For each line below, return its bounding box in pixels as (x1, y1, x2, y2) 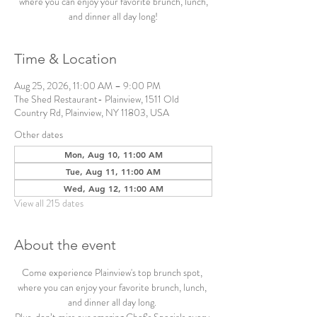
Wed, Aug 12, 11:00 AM (63, 183, 163, 194)
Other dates (14, 127, 63, 142)
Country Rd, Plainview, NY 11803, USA (14, 105, 169, 120)
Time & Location (14, 50, 117, 67)
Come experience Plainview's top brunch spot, (22, 265, 204, 279)
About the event (14, 236, 116, 253)
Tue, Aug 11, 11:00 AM (66, 166, 161, 177)
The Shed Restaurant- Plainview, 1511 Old (14, 92, 179, 106)
